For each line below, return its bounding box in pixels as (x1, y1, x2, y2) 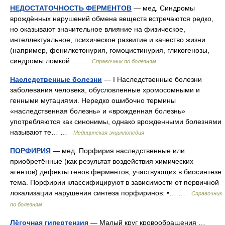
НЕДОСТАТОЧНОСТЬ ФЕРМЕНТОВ (10, 4, 132, 12)
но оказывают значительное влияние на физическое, (10, 25, 185, 33)
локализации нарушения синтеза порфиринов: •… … (10, 189, 191, 197)
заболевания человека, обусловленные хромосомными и (10, 86, 200, 94)
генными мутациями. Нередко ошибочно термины (10, 96, 176, 104)
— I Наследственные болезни (102, 75, 202, 83)
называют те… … (10, 128, 73, 136)
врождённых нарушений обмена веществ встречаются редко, (10, 15, 213, 23)
